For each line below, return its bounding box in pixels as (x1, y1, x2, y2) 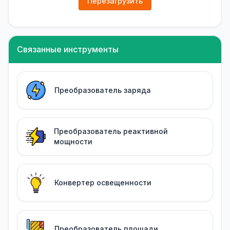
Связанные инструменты (17, 44, 119, 55)
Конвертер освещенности (54, 178, 151, 187)
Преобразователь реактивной (53, 127, 168, 136)
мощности (53, 137, 92, 146)
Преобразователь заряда (54, 86, 151, 95)
